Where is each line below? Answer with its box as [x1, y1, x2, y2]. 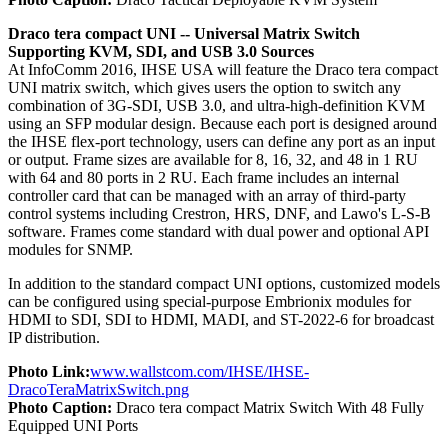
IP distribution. [8, 328, 100, 346]
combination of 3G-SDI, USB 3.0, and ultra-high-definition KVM [8, 96, 425, 114]
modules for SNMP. [8, 240, 133, 258]
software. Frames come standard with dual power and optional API [8, 222, 429, 240]
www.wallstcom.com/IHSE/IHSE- [90, 362, 309, 380]
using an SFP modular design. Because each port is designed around [8, 114, 437, 132]
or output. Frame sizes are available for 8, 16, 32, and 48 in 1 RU [8, 150, 418, 168]
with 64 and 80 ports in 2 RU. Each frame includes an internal [8, 168, 399, 186]
